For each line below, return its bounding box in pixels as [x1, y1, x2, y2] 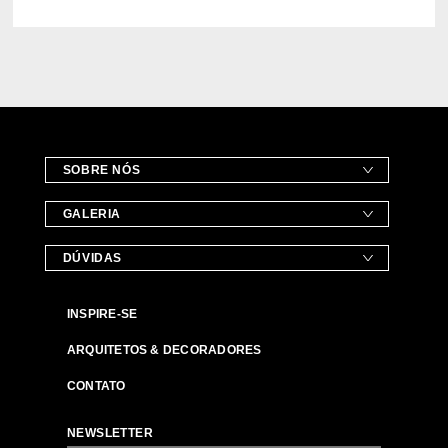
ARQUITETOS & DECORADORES [66, 342, 262, 357]
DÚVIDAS [62, 250, 122, 265]
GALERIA [62, 206, 121, 221]
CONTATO [66, 378, 126, 393]
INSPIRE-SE [66, 306, 138, 321]
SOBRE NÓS [62, 162, 141, 177]
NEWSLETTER [66, 425, 154, 440]
